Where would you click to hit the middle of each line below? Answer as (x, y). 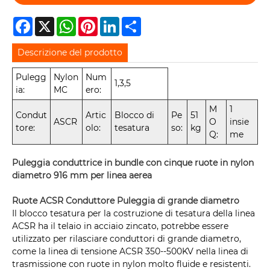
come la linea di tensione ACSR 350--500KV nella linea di (130, 252)
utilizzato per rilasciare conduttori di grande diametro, (127, 239)
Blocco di (134, 115)
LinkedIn (137, 21)
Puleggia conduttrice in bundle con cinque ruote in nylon (133, 163)
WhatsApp (98, 21)
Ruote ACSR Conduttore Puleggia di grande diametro (126, 201)
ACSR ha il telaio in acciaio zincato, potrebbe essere (120, 226)
